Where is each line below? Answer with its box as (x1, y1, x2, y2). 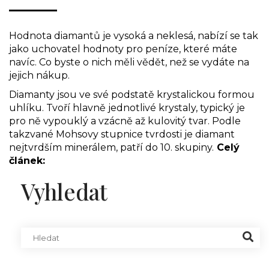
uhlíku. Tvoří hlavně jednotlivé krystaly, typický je (9, 101, 245, 113)
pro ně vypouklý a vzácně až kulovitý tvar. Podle (9, 115, 241, 127)
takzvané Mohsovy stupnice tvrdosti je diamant (9, 128, 235, 140)
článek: (9, 154, 45, 166)
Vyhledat (21, 176, 107, 206)
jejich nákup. (9, 69, 70, 81)
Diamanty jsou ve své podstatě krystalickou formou (9, 88, 255, 100)
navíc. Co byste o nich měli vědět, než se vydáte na (9, 56, 249, 68)
